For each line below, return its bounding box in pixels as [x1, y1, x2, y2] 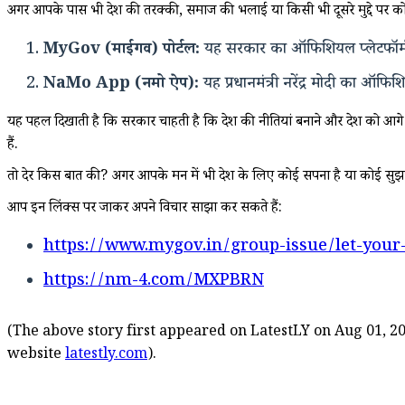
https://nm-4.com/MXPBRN [43, 268, 264, 295]
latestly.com [65, 344, 147, 367]
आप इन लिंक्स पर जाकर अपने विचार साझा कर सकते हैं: [7, 197, 282, 221]
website [7, 344, 65, 367]
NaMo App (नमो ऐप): [43, 71, 199, 98]
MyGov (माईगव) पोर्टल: [43, 37, 200, 63]
